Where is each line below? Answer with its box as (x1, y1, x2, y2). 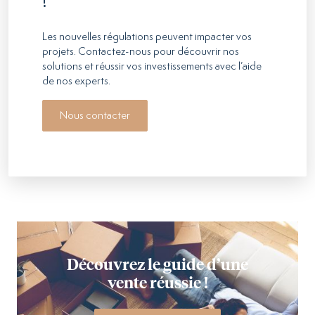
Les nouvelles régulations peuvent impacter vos (42, 32, 252, 43)
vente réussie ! (107, 272, 208, 293)
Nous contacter (60, 110, 130, 122)
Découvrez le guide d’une (67, 254, 248, 275)
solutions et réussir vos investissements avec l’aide (42, 61, 262, 72)
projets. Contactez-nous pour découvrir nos (42, 46, 239, 58)
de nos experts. (42, 76, 112, 87)
